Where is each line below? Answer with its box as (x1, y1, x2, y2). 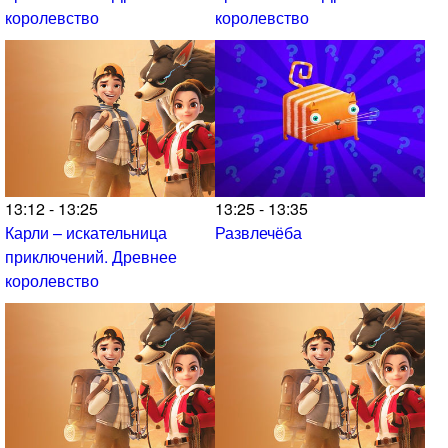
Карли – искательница (5, 221, 167, 245)
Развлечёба (215, 221, 302, 245)
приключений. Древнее (5, 245, 177, 269)
